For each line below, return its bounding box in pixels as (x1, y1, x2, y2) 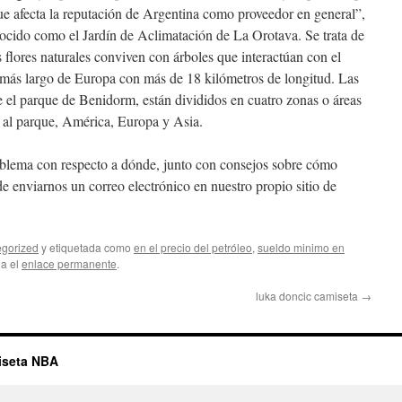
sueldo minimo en (258, 240, 345, 255)
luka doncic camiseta (256, 288, 361, 303)
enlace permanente (22, 256, 117, 271)
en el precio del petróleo (134, 240, 252, 255)
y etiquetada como (39, 240, 134, 255)
